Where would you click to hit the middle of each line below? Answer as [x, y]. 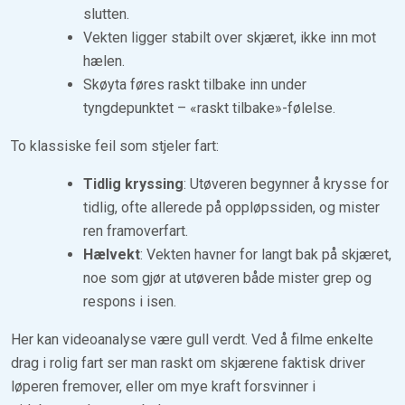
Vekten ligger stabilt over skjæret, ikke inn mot [230, 37]
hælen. [104, 61]
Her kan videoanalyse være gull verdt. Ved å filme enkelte [192, 339]
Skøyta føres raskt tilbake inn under [195, 84]
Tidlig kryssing [133, 184]
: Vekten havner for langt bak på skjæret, [266, 254]
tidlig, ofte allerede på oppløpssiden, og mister [231, 207]
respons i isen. [130, 301]
